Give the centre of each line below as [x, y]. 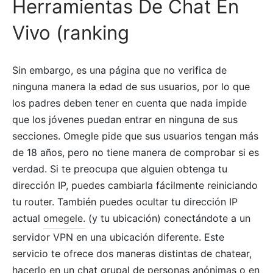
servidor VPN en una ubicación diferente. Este [118, 237]
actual [28, 218]
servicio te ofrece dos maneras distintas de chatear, [132, 253]
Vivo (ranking [71, 33]
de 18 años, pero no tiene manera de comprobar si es [136, 152]
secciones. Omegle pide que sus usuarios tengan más [135, 136]
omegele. [64, 218]
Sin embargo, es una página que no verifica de [119, 70]
